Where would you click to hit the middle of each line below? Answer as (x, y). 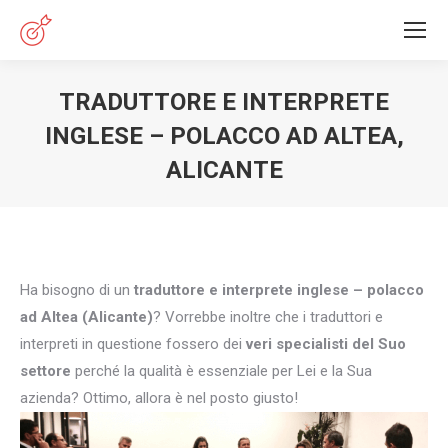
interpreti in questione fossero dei (133, 344)
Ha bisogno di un (77, 290)
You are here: (267, 200)
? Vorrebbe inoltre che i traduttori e (268, 317)
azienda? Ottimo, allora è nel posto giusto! (159, 398)
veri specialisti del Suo (326, 344)
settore (45, 371)
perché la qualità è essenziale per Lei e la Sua (221, 371)
